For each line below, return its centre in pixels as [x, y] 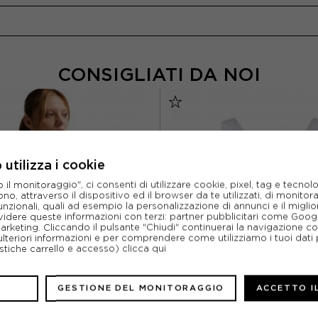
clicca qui [144, 248]
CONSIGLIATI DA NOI [159, 75]
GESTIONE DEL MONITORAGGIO [141, 287]
